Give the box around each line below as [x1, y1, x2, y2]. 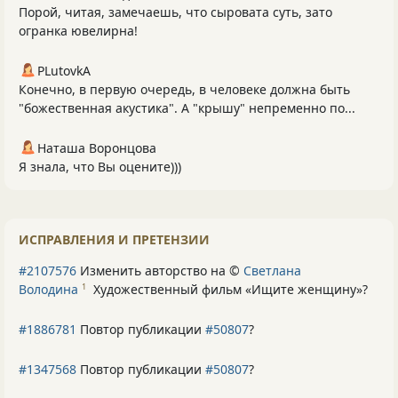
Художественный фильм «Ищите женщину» [93, 280, 362, 298]
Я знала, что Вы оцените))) [19, 157, 181, 175]
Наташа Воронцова [37, 139, 156, 156]
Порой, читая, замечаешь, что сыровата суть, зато [19, 3, 332, 20]
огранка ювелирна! [19, 21, 138, 39]
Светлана [243, 261, 301, 279]
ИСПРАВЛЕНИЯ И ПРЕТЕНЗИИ [19, 230, 210, 248]
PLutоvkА [37, 61, 91, 79]
